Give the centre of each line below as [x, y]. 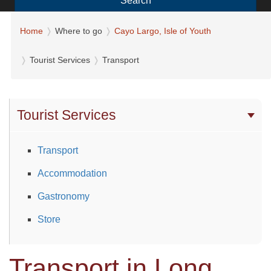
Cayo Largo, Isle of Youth [163, 31]
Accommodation [72, 173]
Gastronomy [64, 196]
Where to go [79, 31]
